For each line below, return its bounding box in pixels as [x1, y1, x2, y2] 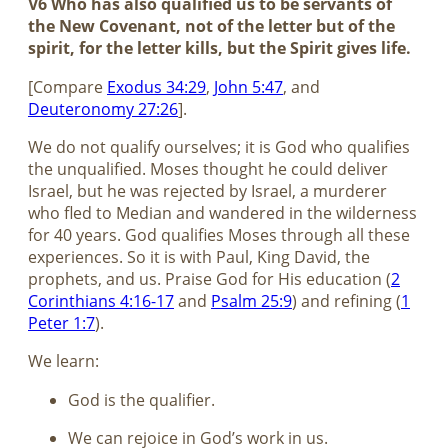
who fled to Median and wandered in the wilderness [28, 201, 417, 224]
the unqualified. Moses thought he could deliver [28, 157, 388, 180]
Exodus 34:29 [107, 75, 206, 98]
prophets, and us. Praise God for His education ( [28, 267, 391, 290]
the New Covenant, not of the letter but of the [28, 15, 395, 38]
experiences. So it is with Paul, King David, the [28, 245, 370, 268]
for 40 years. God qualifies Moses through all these [28, 223, 410, 246]
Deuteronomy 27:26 [28, 97, 178, 120]
